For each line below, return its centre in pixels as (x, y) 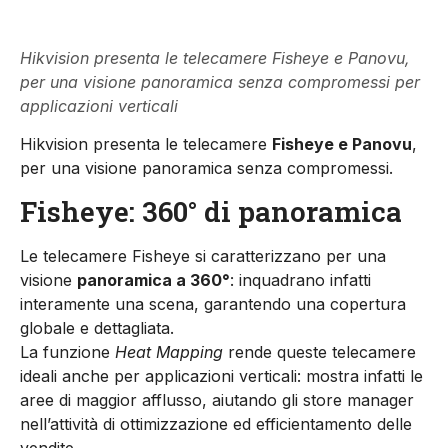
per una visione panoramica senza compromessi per (220, 82)
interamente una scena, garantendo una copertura (213, 303)
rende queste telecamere (319, 351)
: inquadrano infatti (300, 279)
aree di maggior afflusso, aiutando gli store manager (217, 399)
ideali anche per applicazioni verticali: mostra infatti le (221, 375)
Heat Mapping (169, 351)
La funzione (67, 351)
